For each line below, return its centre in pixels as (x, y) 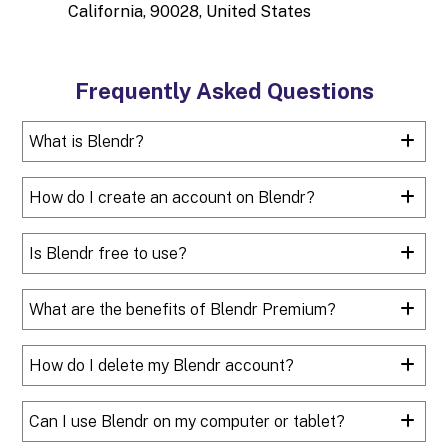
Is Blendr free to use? (108, 253)
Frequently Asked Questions (224, 90)
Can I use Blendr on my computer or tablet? (187, 421)
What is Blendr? (87, 141)
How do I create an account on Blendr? (172, 197)
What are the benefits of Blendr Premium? (183, 309)
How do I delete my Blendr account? (162, 365)
